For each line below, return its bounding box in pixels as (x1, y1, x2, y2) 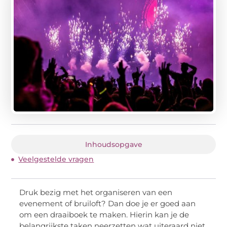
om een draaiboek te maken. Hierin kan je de (19, 210, 190, 220)
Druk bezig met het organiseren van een (19, 187, 173, 198)
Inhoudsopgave (85, 140, 142, 149)
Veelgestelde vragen (18, 155, 94, 164)
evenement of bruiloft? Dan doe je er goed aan (19, 199, 196, 209)
